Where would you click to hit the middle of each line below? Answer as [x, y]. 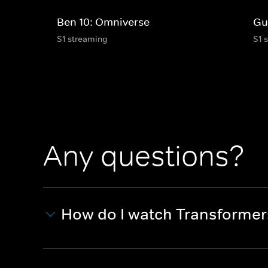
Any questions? [144, 156]
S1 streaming [82, 39]
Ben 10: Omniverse [103, 22]
